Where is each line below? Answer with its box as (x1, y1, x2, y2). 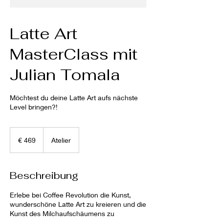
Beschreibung (10, 169, 78, 182)
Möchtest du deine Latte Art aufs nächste (10, 93, 138, 102)
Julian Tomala (10, 65, 120, 85)
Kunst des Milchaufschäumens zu (10, 209, 114, 218)
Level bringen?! (10, 103, 58, 111)
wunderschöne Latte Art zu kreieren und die (10, 200, 146, 208)
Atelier (51, 136, 71, 144)
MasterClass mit (10, 44, 137, 64)
